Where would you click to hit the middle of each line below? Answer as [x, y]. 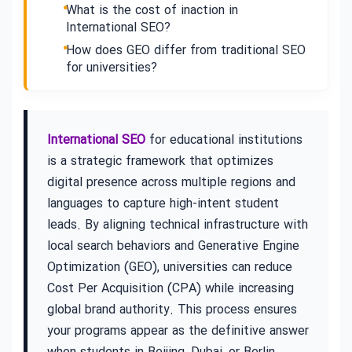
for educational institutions [224, 140]
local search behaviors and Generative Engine [173, 246]
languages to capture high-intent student [163, 204]
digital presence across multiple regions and [171, 183]
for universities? [112, 68]
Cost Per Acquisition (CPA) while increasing [170, 289]
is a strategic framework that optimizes [160, 161]
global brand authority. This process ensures [172, 310]
